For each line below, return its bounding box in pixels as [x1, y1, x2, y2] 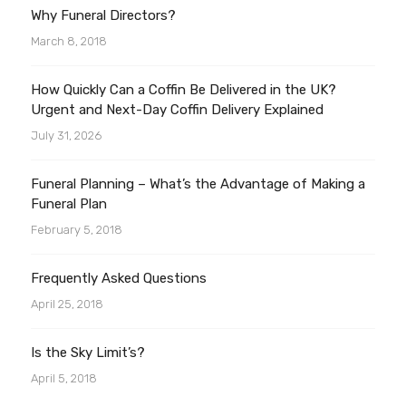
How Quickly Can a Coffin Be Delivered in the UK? [31, 82, 337, 98]
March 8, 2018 [31, 34, 108, 48]
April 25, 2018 [31, 297, 104, 311]
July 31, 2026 [31, 129, 102, 142]
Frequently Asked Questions [31, 270, 208, 286]
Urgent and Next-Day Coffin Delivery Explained [31, 101, 324, 118]
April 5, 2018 [31, 372, 98, 385]
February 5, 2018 [31, 223, 123, 237]
